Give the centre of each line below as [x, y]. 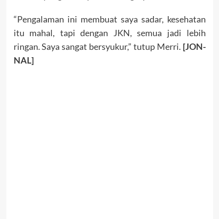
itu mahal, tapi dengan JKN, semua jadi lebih [109, 33]
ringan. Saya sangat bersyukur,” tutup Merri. [98, 47]
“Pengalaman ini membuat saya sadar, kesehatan [109, 19]
